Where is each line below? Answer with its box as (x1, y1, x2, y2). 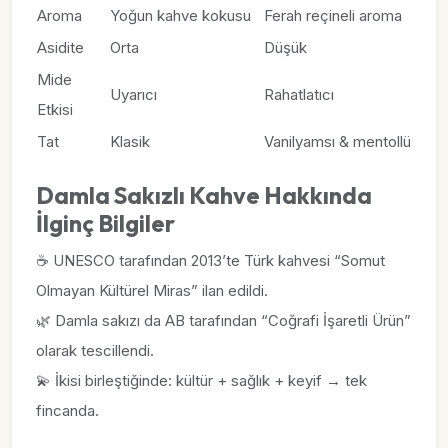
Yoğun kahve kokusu (110, 6, 251, 25)
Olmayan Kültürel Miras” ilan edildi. (36, 281, 268, 300)
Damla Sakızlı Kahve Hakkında (36, 181, 372, 210)
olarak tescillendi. (36, 341, 154, 360)
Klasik (110, 132, 150, 151)
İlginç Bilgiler (36, 209, 175, 238)
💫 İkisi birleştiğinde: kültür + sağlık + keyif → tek (36, 371, 367, 390)
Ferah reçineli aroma (264, 6, 402, 25)
